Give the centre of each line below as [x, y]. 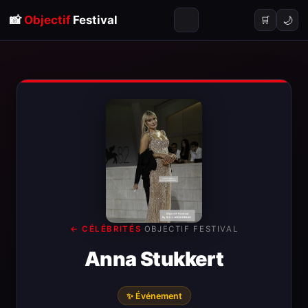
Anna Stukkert [154, 259]
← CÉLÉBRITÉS [106, 229]
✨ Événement [154, 296]
